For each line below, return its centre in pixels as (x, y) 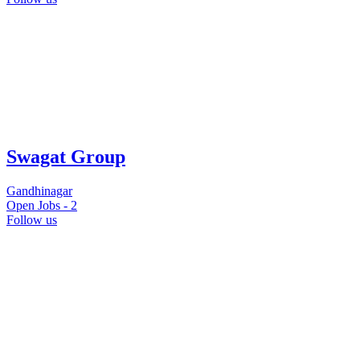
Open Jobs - (39, 205)
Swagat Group (66, 156)
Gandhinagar (39, 190)
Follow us (32, 219)
